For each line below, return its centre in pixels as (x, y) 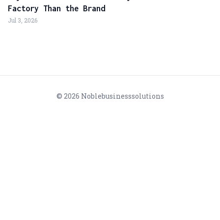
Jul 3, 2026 (23, 20)
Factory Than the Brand (56, 8)
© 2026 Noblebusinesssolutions (110, 96)
